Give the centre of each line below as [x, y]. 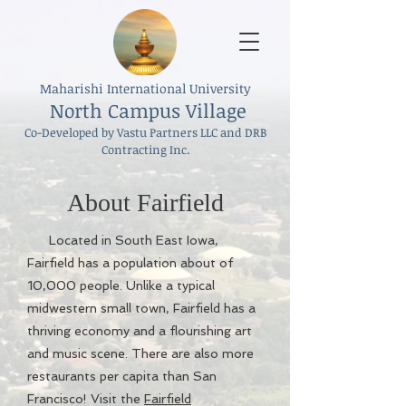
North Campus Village [145, 110]
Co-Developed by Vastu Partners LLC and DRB [145, 132]
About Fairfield [145, 203]
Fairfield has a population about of [130, 263]
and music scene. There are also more [140, 353]
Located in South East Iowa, [123, 240]
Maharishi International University [145, 88]
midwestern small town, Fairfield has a [141, 308]
